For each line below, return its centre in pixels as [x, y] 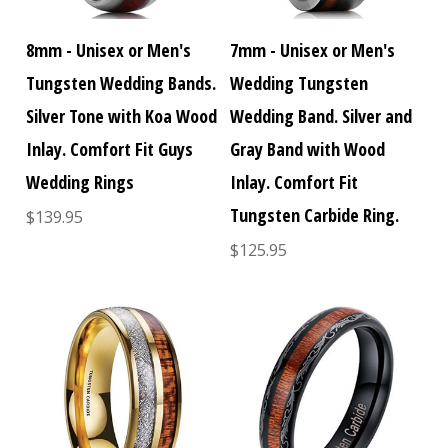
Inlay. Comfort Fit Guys [110, 149]
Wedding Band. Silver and [321, 116]
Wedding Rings [80, 182]
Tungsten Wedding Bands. [121, 83]
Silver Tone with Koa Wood [122, 116]
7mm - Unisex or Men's [313, 50]
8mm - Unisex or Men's [109, 50]
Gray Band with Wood [308, 149]
